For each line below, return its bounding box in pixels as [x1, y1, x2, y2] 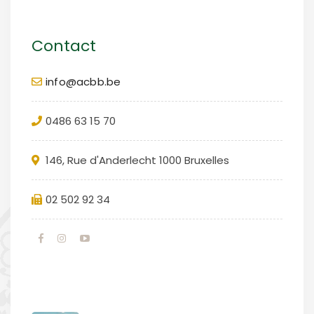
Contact [32, 34, 96, 57]
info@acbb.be [46, 74, 121, 89]
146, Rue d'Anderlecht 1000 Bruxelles [46, 152, 229, 168]
